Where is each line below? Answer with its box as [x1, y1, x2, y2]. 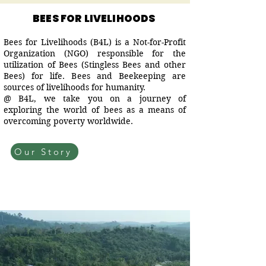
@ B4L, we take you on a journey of [4, 93, 186, 104]
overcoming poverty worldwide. [4, 116, 138, 126]
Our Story [14, 146, 72, 157]
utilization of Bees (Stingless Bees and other [4, 59, 186, 70]
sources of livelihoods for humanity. [4, 82, 145, 93]
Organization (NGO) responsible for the [4, 48, 186, 59]
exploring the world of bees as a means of [4, 104, 186, 115]
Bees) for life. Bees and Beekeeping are [4, 71, 186, 81]
